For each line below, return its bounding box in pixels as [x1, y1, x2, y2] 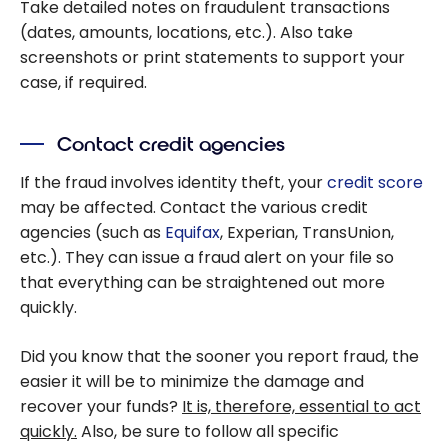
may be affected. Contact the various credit [20, 196, 368, 220]
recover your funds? [20, 395, 182, 419]
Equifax [165, 221, 220, 245]
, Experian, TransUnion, [220, 221, 394, 245]
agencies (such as [20, 221, 165, 245]
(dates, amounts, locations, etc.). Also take [20, 20, 353, 44]
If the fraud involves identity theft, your [20, 171, 327, 195]
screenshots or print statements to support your [20, 45, 405, 69]
